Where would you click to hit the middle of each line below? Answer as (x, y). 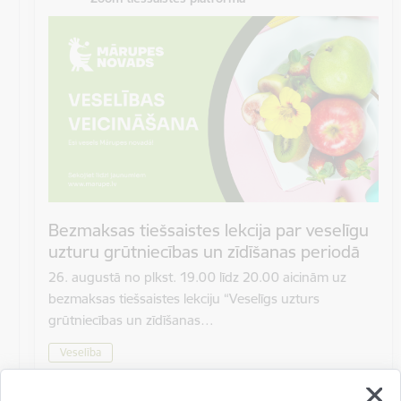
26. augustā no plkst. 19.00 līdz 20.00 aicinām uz (197, 277)
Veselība (81, 352)
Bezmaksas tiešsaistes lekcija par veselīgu (209, 230)
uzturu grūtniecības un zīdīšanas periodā (204, 252)
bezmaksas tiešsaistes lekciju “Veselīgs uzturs (184, 299)
